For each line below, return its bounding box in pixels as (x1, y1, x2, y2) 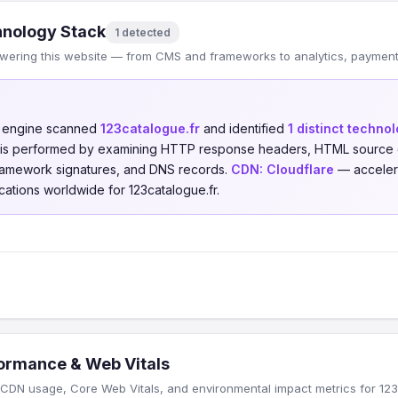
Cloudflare (267, 162, 334, 177)
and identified (200, 121, 288, 136)
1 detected (115, 25, 171, 39)
